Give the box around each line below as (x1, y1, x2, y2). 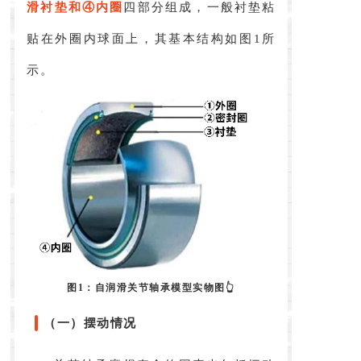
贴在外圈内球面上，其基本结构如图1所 (27, 32, 276, 46)
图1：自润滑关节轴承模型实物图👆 (67, 282, 235, 294)
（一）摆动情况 (44, 317, 137, 330)
